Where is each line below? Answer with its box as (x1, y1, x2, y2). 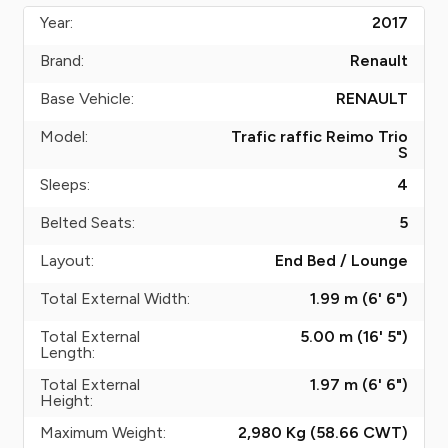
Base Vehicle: (40, 89, 134, 108)
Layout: (40, 251, 94, 270)
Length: (40, 343, 95, 362)
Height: (40, 391, 93, 410)
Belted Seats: (40, 213, 135, 232)
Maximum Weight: (40, 423, 166, 442)
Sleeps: (40, 175, 90, 194)
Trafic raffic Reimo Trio (231, 127, 408, 146)
